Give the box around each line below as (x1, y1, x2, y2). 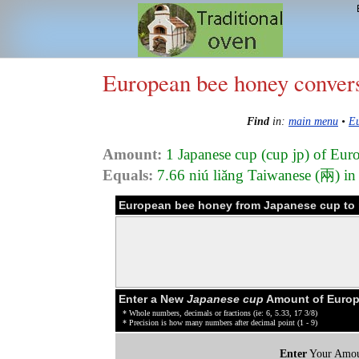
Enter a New (119, 292, 187, 305)
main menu (288, 115, 338, 128)
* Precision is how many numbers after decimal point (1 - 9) (123, 317, 317, 327)
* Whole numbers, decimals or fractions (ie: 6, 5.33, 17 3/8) (123, 308, 317, 317)
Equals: (103, 166, 153, 184)
